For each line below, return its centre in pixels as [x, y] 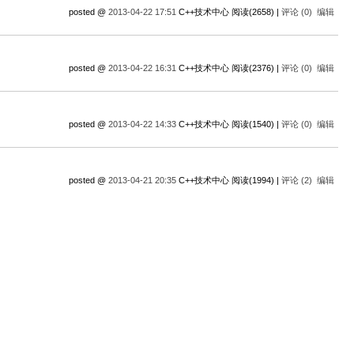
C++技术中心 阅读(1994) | [229, 180]
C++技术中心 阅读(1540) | [229, 124]
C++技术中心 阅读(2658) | [229, 12]
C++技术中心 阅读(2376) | [229, 68]
